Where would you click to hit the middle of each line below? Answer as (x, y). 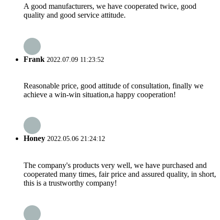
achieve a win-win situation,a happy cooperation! (100, 94)
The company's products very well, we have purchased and (115, 165)
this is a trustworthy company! (70, 183)
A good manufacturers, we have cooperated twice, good (110, 6)
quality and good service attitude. (75, 15)
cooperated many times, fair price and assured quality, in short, (120, 174)
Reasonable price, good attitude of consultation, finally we (113, 85)
